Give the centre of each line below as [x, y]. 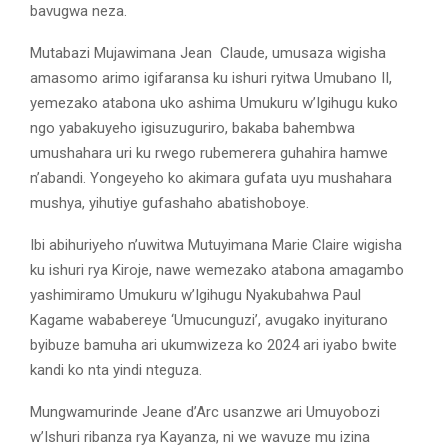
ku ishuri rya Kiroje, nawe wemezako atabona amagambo [217, 270]
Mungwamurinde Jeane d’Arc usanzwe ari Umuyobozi [205, 412]
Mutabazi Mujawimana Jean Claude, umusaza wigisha [208, 53]
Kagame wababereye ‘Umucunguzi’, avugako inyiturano [209, 320]
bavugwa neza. [78, 11]
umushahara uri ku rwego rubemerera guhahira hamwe [209, 153]
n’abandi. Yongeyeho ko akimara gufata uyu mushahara [211, 178]
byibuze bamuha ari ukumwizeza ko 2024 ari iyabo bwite [213, 345]
